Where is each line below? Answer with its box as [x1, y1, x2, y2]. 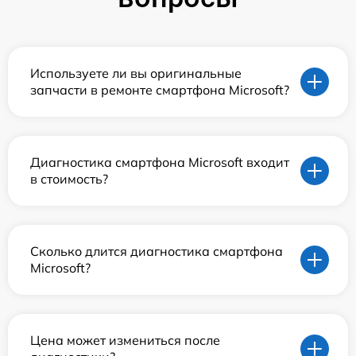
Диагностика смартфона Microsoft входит [30, 153, 289, 170]
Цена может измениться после [30, 331, 220, 348]
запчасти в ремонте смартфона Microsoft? [30, 81, 289, 98]
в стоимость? [30, 170, 108, 187]
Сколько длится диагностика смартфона [30, 242, 283, 259]
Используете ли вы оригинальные [30, 64, 242, 81]
